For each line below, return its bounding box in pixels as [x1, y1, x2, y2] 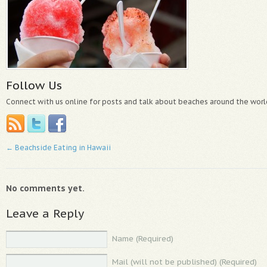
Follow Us [6, 77, 62, 92]
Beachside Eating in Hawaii [13, 142, 111, 152]
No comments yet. [6, 182, 85, 194]
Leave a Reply [6, 205, 84, 221]
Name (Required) [112, 233, 173, 244]
